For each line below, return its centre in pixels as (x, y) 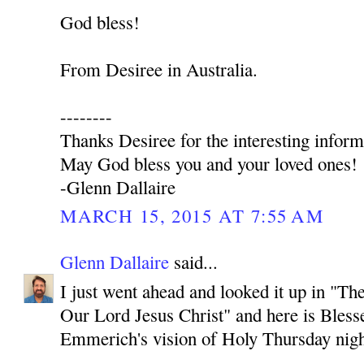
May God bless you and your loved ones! (209, 164)
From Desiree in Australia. (159, 69)
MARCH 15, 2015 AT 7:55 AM (192, 216)
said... (194, 261)
